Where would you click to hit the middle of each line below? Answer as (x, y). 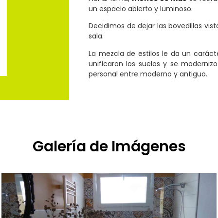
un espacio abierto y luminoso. (141, 9)
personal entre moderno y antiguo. (148, 74)
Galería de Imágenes (109, 147)
